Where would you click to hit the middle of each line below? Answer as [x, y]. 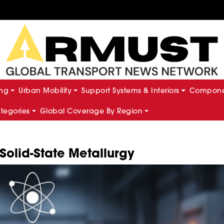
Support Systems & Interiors [130, 90]
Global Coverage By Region [91, 111]
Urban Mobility [45, 90]
